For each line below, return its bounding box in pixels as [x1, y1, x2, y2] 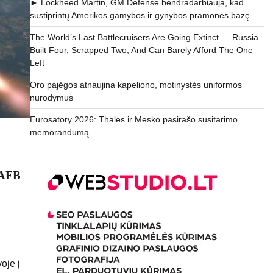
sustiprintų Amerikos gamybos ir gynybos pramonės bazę [29, 10, 250, 21]
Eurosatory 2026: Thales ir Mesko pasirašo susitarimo [29, 115, 238, 125]
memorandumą [29, 127, 89, 138]
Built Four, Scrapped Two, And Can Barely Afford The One [29, 45, 253, 55]
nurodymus [29, 93, 73, 103]
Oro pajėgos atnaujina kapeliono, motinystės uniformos [29, 80, 242, 90]
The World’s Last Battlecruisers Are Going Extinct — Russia [29, 32, 258, 43]
